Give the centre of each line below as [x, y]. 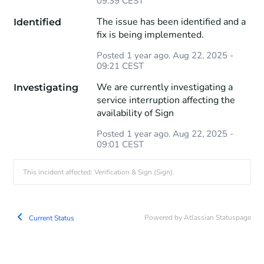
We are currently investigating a [164, 87]
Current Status [51, 218]
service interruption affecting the [166, 100]
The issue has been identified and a [171, 22]
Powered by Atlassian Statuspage [197, 217]
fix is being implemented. [150, 34]
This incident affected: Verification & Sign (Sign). [99, 172]
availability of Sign [135, 113]
